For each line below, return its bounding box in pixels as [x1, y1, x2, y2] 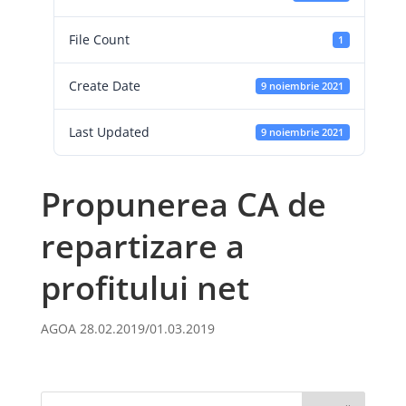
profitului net [40, 266, 249, 310]
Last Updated [68, 123, 150, 140]
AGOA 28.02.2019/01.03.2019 [40, 320, 215, 337]
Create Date [68, 77, 140, 94]
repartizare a [40, 224, 245, 268]
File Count [68, 31, 130, 48]
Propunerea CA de [40, 182, 326, 227]
